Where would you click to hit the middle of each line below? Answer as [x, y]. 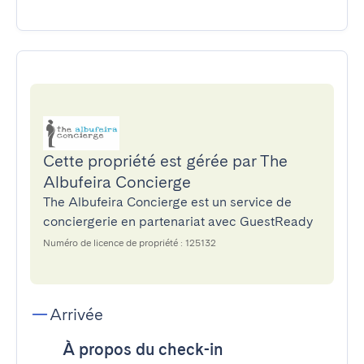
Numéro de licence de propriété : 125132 [130, 243]
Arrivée [76, 314]
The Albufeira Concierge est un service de [167, 202]
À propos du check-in [143, 349]
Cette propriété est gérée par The [165, 161]
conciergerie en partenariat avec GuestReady [178, 221]
